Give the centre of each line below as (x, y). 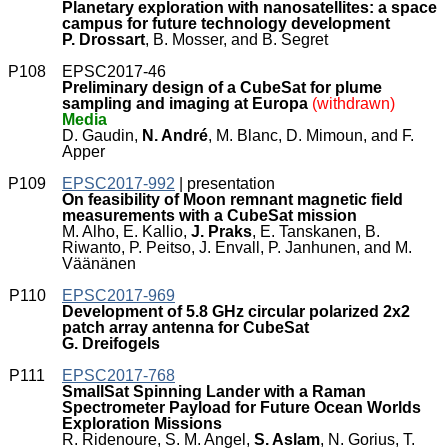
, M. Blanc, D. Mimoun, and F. (311, 135)
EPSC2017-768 (118, 375)
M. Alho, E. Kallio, (126, 231)
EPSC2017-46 (114, 71)
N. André (175, 135)
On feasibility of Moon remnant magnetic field (232, 199)
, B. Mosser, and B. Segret (236, 39)
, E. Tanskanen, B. (316, 231)
